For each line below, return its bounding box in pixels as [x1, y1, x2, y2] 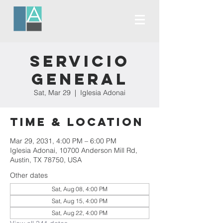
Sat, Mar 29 [34, 88, 71, 97]
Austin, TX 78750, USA [10, 155, 82, 164]
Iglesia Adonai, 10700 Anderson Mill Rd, [10, 146, 137, 155]
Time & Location [10, 115, 144, 129]
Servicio [29, 51, 130, 71]
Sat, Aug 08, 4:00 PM [52, 185, 108, 193]
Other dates [10, 171, 48, 180]
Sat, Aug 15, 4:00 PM [52, 197, 108, 205]
